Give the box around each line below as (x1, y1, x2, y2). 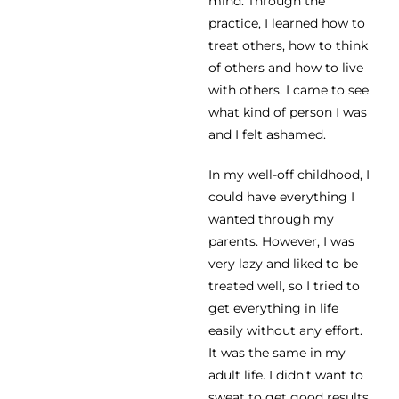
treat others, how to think (208, 37, 368, 54)
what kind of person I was (208, 104, 367, 121)
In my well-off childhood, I (208, 167, 370, 183)
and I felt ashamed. (208, 126, 326, 143)
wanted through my (208, 211, 334, 228)
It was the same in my (208, 345, 346, 362)
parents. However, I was (208, 233, 354, 250)
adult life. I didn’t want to (208, 367, 363, 384)
